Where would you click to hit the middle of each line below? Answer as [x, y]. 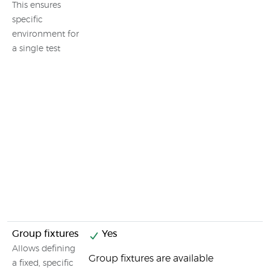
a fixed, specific [43, 263]
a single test [36, 49]
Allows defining [44, 249]
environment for [46, 34]
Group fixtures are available [151, 259]
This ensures [36, 5]
